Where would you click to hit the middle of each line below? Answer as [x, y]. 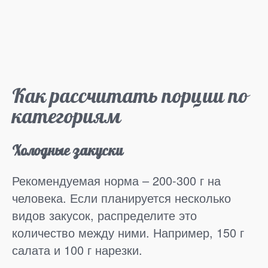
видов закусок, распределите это [104, 215]
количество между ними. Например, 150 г [128, 233]
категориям [66, 117]
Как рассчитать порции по [130, 96]
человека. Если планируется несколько [121, 198]
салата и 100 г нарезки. [77, 250]
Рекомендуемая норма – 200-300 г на [116, 181]
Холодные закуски [68, 151]
